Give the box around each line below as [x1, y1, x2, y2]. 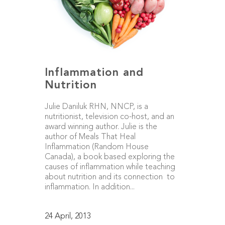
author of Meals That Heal [45, 133, 136, 141]
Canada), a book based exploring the [45, 153, 175, 161]
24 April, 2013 [45, 212, 91, 220]
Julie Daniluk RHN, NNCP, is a [45, 103, 148, 111]
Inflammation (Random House [45, 143, 149, 151]
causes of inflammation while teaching [45, 163, 175, 171]
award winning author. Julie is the [45, 123, 157, 131]
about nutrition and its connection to [45, 173, 175, 181]
